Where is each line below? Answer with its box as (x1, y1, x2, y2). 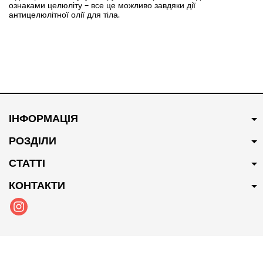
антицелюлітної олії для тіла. (9, 9, 120, 20)
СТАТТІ (9, 156, 45, 170)
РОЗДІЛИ (9, 134, 56, 147)
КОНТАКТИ (9, 178, 65, 192)
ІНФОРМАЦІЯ (9, 112, 78, 125)
